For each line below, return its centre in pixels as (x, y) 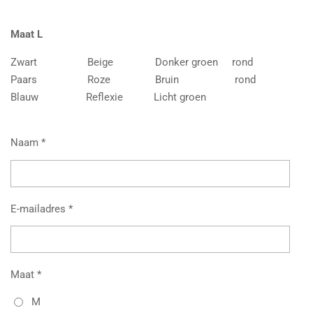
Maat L (27, 35)
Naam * (28, 143)
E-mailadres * (42, 209)
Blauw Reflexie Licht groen (108, 97)
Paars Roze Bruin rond (133, 80)
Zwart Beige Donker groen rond (132, 63)
